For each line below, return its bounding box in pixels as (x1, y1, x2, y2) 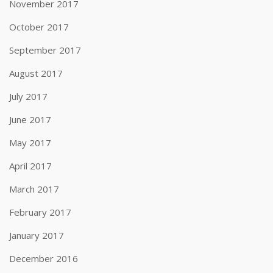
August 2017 (9, 67, 63, 79)
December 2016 (9, 252, 78, 264)
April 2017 (9, 160, 52, 172)
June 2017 (9, 113, 51, 126)
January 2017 (9, 229, 64, 241)
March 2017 (9, 183, 59, 195)
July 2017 (9, 90, 48, 102)
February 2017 (9, 206, 71, 218)
